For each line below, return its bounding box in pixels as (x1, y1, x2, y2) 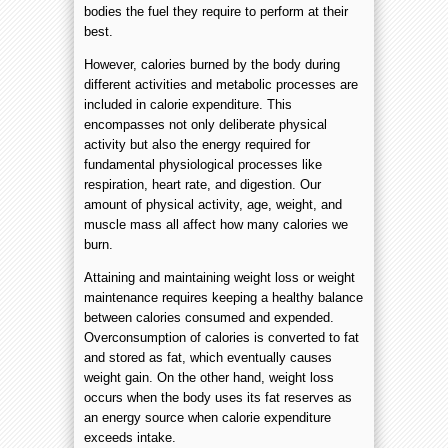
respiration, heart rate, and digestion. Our (84, 176, 321, 192)
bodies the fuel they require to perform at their (84, 3, 348, 19)
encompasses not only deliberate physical (84, 116, 327, 132)
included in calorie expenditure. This (84, 96, 292, 112)
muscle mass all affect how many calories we (84, 216, 348, 232)
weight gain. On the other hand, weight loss (84, 369, 334, 385)
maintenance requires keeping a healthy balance (84, 289, 363, 305)
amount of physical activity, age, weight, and (84, 196, 342, 212)
